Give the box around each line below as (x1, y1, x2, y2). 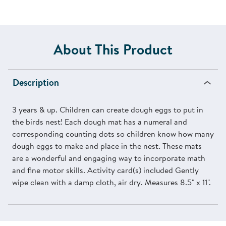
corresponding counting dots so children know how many (12, 128, 214, 140)
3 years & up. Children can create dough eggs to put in (12, 104, 203, 116)
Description (13, 76, 59, 89)
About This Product (53, 39, 173, 60)
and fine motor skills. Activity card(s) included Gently (12, 164, 199, 176)
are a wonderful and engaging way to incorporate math (12, 152, 205, 164)
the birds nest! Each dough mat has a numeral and (12, 116, 187, 128)
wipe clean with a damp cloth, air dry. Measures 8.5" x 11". (12, 177, 211, 188)
